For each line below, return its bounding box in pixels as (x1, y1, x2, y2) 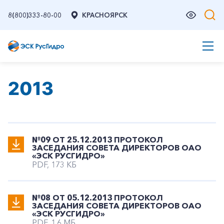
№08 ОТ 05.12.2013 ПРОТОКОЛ (32, 192, 163, 202)
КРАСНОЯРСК (82, 11, 127, 19)
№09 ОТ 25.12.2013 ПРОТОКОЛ (32, 134, 163, 144)
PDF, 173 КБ (32, 159, 76, 169)
